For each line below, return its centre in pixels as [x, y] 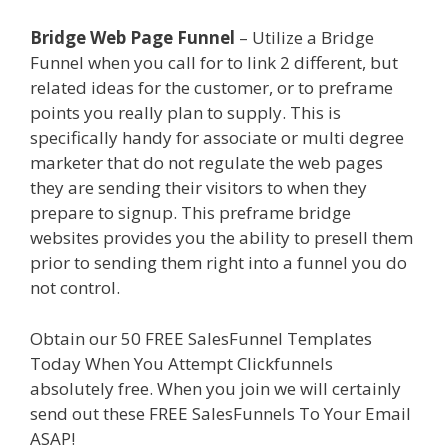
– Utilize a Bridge [304, 38]
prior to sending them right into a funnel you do [218, 263]
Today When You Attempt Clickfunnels [181, 363]
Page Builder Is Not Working [235, 288]
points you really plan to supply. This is [185, 113]
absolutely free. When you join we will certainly [215, 388]
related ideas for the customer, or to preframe [211, 88]
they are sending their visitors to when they [198, 188]
